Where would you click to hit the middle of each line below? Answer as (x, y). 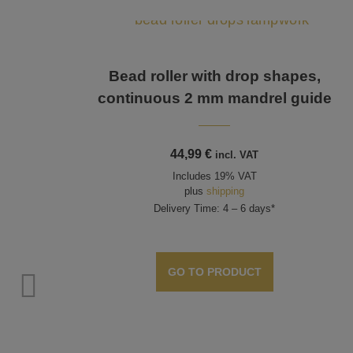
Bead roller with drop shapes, (214, 76)
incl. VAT (237, 155)
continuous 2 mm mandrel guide (214, 98)
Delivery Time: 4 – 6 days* (215, 209)
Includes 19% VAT (214, 176)
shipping (226, 191)
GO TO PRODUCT (214, 271)
